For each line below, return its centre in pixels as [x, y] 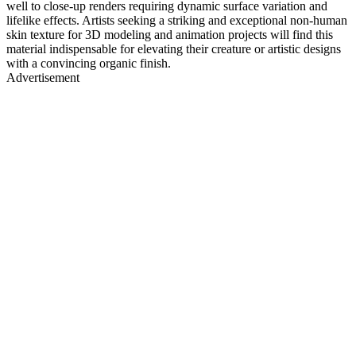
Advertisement [43, 77]
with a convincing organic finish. [89, 63]
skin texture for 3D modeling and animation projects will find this [170, 34]
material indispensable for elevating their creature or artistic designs [174, 48]
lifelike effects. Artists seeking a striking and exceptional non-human [177, 20]
